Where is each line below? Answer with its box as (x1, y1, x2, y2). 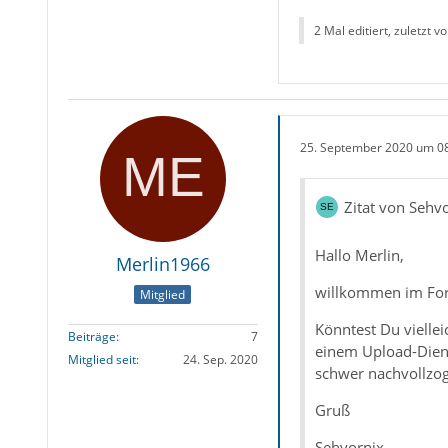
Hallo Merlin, (314, 245, 404, 266)
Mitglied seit (67, 350, 136, 368)
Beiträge (67, 327, 116, 345)
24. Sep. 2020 (182, 350, 258, 368)
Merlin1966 (115, 252, 210, 277)
